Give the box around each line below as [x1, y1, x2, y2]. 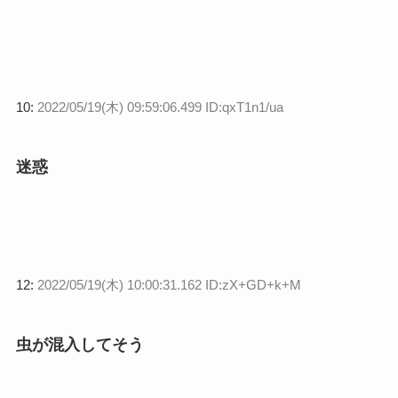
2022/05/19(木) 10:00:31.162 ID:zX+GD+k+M [36, 277, 301, 293]
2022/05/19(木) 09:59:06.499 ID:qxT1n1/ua [36, 99, 283, 115]
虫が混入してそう [15, 336, 144, 354]
